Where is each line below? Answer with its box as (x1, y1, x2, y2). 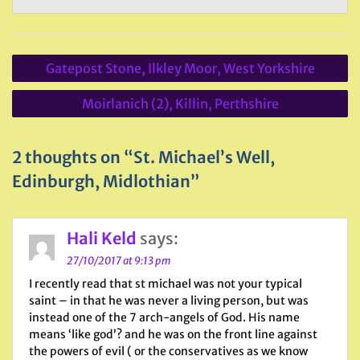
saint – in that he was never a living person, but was (29, 293, 309, 308)
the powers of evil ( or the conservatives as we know (29, 344, 308, 358)
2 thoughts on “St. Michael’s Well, (12, 147, 275, 167)
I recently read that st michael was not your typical (29, 276, 302, 291)
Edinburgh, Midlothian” (12, 171, 199, 191)
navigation (11, 72, 94, 92)
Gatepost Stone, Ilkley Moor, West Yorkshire (45, 60, 315, 76)
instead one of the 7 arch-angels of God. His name (29, 310, 300, 325)
